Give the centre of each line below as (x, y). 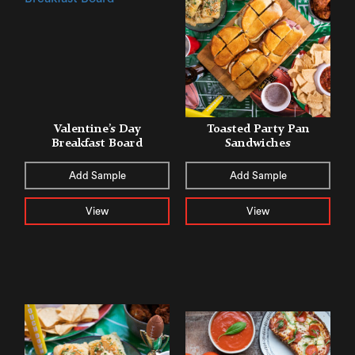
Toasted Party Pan (258, 128)
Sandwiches (258, 143)
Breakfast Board (97, 143)
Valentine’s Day (97, 128)
